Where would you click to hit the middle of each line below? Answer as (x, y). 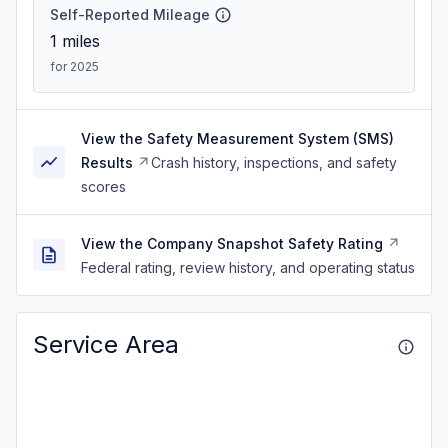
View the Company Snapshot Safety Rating (232, 243)
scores (103, 186)
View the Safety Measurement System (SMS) (237, 138)
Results (107, 162)
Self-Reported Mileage (130, 14)
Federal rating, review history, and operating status (248, 267)
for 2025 (74, 66)
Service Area (106, 344)
